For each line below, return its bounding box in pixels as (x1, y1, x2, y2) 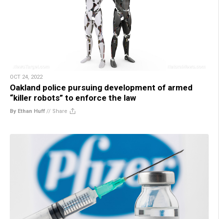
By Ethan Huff (10, 108, 45, 114)
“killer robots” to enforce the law (10, 92, 136, 103)
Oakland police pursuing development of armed (10, 82, 193, 92)
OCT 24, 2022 (10, 73, 43, 80)
